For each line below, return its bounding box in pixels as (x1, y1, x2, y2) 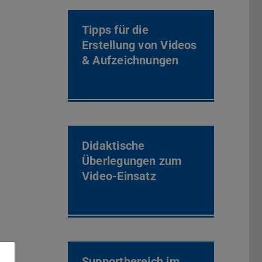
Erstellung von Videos (82, 38, 197, 53)
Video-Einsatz (82, 169, 156, 184)
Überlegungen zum (82, 154, 182, 168)
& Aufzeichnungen (82, 53, 179, 68)
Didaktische (82, 139, 145, 153)
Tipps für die (82, 23, 149, 37)
